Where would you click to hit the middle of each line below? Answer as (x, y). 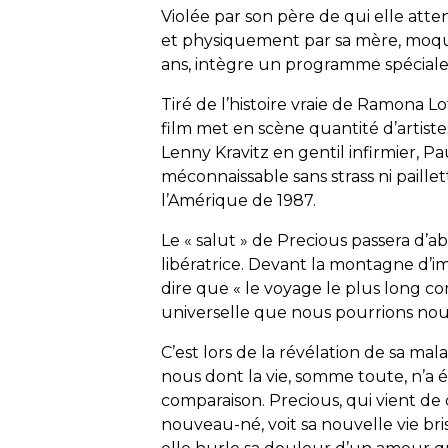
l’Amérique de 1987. (239, 201)
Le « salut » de (219, 241)
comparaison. (215, 401)
